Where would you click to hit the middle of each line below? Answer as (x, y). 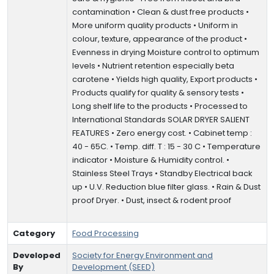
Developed (37, 255)
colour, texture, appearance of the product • (160, 39)
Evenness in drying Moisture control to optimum (166, 52)
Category (34, 233)
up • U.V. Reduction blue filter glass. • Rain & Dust (166, 187)
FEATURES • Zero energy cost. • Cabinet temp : (162, 133)
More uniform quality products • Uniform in (155, 25)
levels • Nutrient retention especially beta (153, 66)
